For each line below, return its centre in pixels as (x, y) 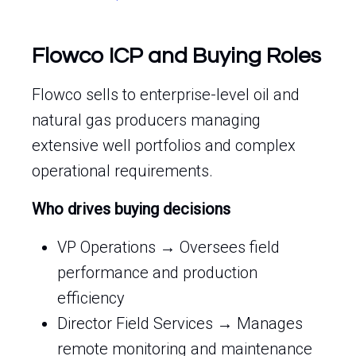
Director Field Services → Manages (180, 323)
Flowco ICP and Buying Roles (176, 56)
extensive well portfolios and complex (164, 145)
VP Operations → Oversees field (168, 247)
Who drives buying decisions (131, 209)
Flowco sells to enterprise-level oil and (166, 95)
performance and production (157, 273)
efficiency (91, 298)
